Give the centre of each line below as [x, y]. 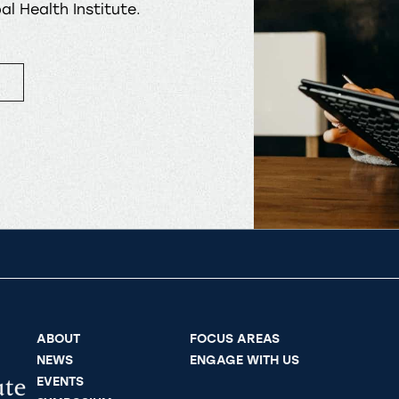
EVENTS [60, 381]
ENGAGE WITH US [244, 360]
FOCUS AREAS [235, 338]
